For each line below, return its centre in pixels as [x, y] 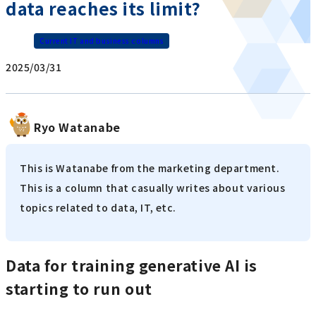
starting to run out [79, 288]
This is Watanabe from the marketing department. [150, 168]
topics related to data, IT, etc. [98, 208]
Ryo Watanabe [77, 127]
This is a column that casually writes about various [153, 188]
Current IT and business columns [102, 41]
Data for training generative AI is [132, 265]
